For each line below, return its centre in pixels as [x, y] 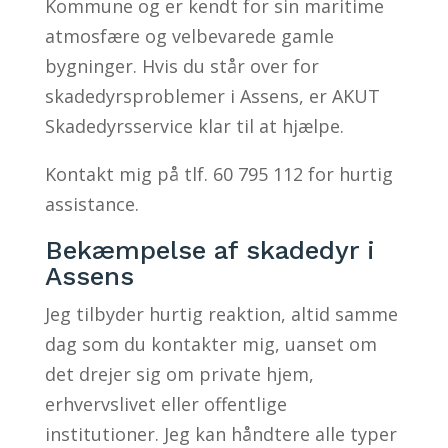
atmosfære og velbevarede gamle [189, 35]
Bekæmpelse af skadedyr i [209, 249]
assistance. [91, 203]
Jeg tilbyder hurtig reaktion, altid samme [221, 313]
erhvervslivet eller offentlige [165, 403]
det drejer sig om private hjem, [179, 373]
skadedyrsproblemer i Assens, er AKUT [212, 95]
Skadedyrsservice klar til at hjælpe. [194, 125]
